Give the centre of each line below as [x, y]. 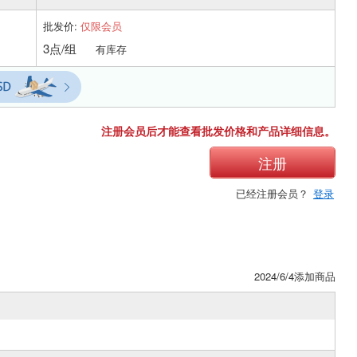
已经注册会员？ [274, 193]
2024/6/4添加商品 [295, 276]
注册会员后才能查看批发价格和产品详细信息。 [218, 130]
